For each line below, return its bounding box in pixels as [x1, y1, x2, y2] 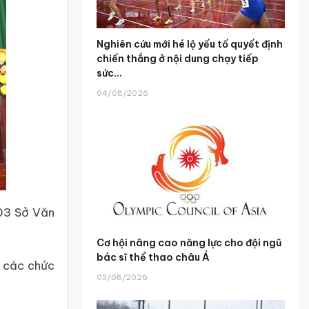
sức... [97, 67, 123, 80]
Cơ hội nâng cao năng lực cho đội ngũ [97, 236, 282, 249]
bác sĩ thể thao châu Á [97, 250, 210, 263]
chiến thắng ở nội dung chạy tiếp [97, 52, 259, 66]
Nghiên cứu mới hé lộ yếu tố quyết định [97, 38, 283, 51]
